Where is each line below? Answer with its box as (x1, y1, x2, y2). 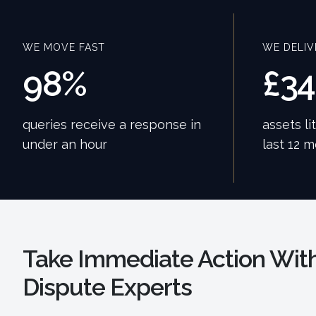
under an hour (23, 137, 107, 152)
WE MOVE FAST (23, 42, 105, 53)
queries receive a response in (23, 117, 201, 132)
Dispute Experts (23, 273, 192, 301)
